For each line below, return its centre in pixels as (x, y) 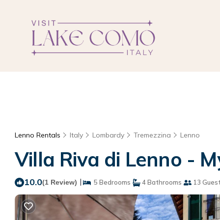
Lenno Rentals (39, 135)
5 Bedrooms (111, 182)
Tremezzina (152, 135)
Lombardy (108, 135)
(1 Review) (60, 182)
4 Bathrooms (161, 182)
